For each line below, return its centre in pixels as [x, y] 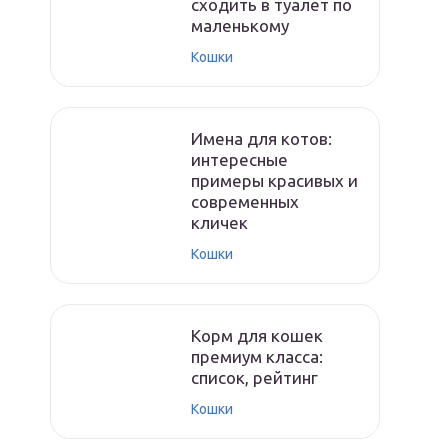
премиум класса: [257, 356]
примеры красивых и [274, 180]
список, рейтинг [254, 377]
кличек [219, 222]
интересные [239, 159]
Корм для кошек [257, 335]
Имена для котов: [261, 138]
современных [245, 201]
